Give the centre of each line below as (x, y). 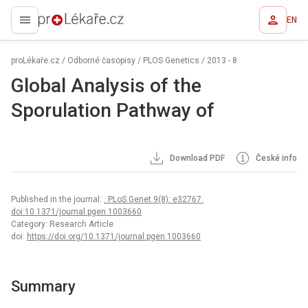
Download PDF (197, 158)
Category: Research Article (62, 224)
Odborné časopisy (101, 60)
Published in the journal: (57, 199)
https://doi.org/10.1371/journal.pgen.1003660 (114, 236)
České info (275, 158)
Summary (43, 286)
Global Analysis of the (106, 86)
